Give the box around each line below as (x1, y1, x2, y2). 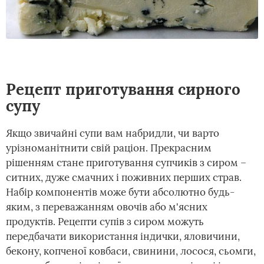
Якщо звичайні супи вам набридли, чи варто (6, 127, 219, 140)
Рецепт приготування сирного (6, 80, 240, 99)
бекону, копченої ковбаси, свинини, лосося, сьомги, (6, 245, 256, 258)
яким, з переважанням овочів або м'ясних (6, 200, 207, 213)
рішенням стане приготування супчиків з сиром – (6, 156, 246, 169)
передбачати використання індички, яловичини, (6, 230, 240, 243)
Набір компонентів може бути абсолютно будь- (6, 186, 235, 199)
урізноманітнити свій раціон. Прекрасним (6, 141, 212, 154)
